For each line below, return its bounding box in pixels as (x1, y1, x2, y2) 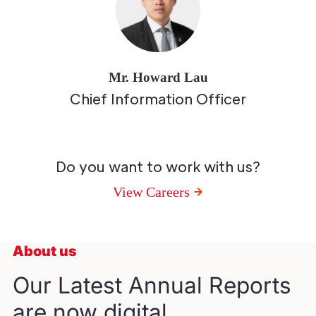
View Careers (112, 184, 190, 200)
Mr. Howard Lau (108, 70, 208, 85)
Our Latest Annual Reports (13, 272, 291, 300)
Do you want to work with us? (56, 157, 260, 176)
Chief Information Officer (70, 90, 246, 109)
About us (13, 243, 76, 260)
